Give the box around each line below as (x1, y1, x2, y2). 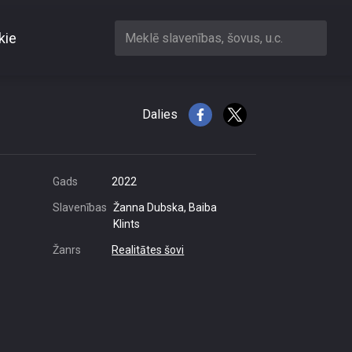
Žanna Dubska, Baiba (113, 201, 217, 214)
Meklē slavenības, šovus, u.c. (125, 30, 283, 46)
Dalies (142, 107, 178, 122)
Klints (113, 218, 140, 230)
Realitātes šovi (112, 244, 185, 256)
